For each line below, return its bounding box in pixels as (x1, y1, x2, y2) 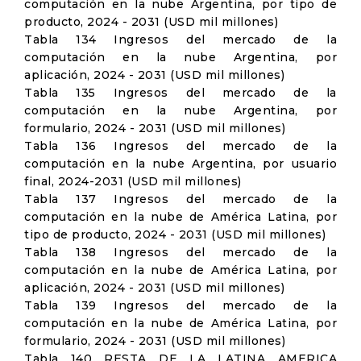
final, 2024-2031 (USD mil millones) (24, 174, 242, 189)
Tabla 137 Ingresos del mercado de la (24, 192, 337, 206)
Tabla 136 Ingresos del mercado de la (24, 139, 337, 153)
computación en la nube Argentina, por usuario (24, 156, 337, 171)
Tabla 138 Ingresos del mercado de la (24, 245, 337, 259)
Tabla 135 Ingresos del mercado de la (24, 85, 337, 100)
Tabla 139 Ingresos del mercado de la (24, 298, 337, 313)
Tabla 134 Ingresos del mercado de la (24, 32, 337, 47)
